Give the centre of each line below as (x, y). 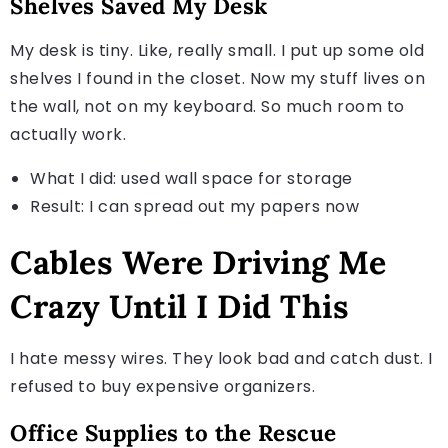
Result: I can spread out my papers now (194, 206)
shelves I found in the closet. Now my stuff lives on (217, 78)
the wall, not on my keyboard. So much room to (207, 106)
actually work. (68, 134)
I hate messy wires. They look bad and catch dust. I (221, 358)
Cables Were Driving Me (198, 262)
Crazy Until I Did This (179, 306)
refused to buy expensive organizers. (162, 386)
